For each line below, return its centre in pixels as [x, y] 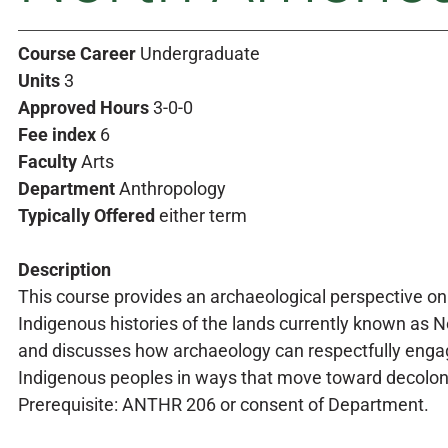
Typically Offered [86, 215]
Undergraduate [198, 53]
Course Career [77, 53]
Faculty [47, 161]
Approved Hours [83, 107]
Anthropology [170, 188]
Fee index [57, 134]
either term [201, 215]
